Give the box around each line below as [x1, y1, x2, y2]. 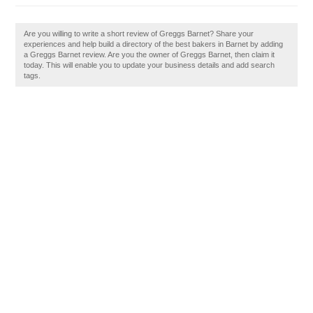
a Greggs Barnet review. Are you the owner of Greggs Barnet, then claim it [24, 50, 275, 59]
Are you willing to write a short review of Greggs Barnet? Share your [24, 29, 254, 38]
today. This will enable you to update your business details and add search [24, 61, 275, 69]
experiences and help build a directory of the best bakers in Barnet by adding [24, 40, 284, 48]
